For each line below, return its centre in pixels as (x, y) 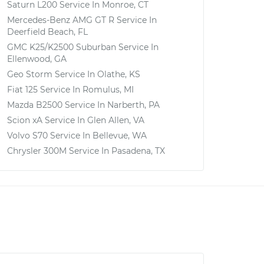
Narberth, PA (133, 105)
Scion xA (25, 120)
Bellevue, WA (120, 136)
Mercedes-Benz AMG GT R (61, 20)
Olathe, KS (119, 74)
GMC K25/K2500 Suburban (62, 47)
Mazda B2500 (35, 105)
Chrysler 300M (37, 151)
